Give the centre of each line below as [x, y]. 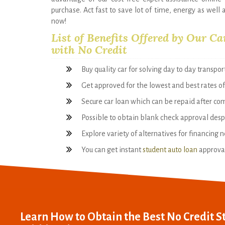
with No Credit [89, 49]
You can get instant [112, 149]
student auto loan [170, 149]
